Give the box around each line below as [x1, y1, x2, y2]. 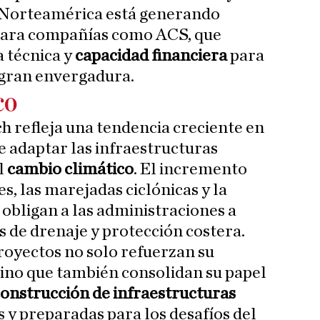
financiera [151, 47, 227, 65]
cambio [7, 161, 61, 179]
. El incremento [134, 161, 247, 179]
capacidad [75, 47, 149, 65]
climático [64, 161, 134, 179]
